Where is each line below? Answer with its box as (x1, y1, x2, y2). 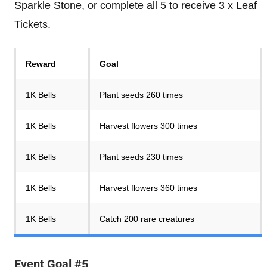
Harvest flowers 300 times (100, 121, 197, 131)
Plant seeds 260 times (100, 90, 183, 100)
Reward (26, 59, 56, 69)
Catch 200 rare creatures (100, 214, 194, 223)
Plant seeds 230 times (100, 152, 183, 162)
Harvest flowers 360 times (100, 183, 197, 193)
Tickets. (14, 18, 51, 30)
